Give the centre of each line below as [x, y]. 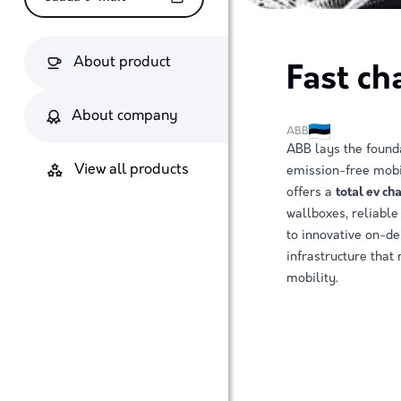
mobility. [312, 279]
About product [122, 63]
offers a [311, 193]
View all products [131, 171]
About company [124, 117]
